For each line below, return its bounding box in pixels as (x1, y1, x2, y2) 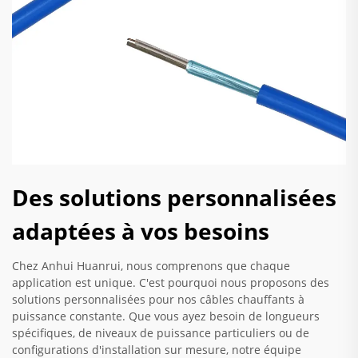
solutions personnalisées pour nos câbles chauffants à (12, 292, 304, 308)
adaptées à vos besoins (12, 216, 269, 247)
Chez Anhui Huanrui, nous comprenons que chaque (12, 258, 290, 274)
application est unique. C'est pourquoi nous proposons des (12, 275, 329, 291)
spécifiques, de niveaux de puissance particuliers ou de (12, 325, 309, 341)
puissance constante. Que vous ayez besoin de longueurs (12, 308, 320, 324)
